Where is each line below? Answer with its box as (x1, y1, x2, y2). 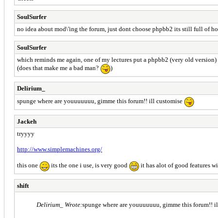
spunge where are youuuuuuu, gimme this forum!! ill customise (17, 97, 184, 105)
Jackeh (17, 117, 36, 125)
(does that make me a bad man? (17, 64, 100, 72)
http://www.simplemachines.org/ (17, 145, 102, 153)
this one (17, 162, 39, 169)
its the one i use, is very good (50, 162, 129, 169)
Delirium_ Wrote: (36, 201, 82, 209)
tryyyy (17, 129, 35, 137)
